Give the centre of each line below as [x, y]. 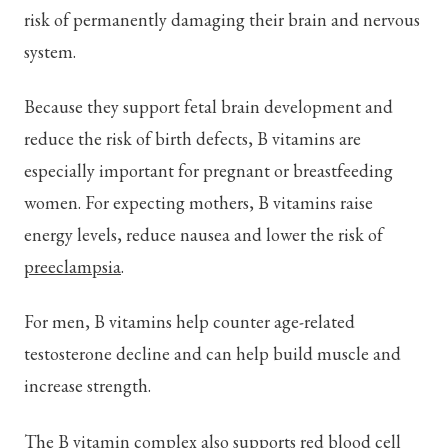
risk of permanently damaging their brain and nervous [222, 19]
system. [50, 51]
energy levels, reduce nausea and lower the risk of [203, 234]
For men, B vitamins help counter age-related [189, 322]
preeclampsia [72, 266]
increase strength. [87, 386]
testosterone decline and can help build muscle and [212, 354]
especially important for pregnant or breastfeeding [208, 170]
